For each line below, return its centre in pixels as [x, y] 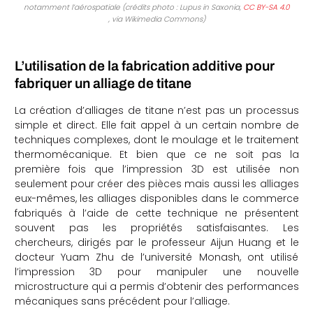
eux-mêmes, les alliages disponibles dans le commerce [156, 199]
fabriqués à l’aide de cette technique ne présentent [156, 213]
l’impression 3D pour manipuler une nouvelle [156, 272]
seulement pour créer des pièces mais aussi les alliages [156, 184]
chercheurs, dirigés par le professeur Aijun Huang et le [156, 243]
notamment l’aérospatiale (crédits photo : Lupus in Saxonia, [133, 7]
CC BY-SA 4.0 [266, 7]
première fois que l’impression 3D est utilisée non [156, 169]
